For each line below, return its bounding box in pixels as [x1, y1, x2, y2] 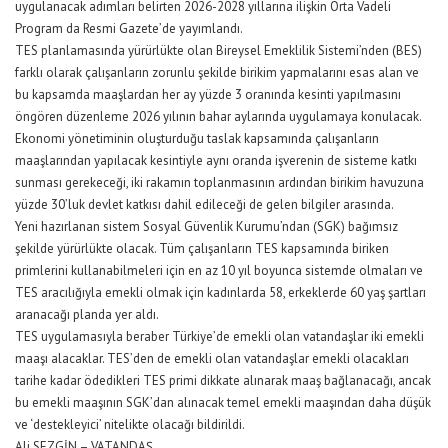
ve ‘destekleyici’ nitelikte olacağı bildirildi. [15, 416, 245, 434]
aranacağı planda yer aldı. [15, 306, 159, 324]
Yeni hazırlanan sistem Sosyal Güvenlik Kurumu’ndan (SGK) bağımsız [15, 218, 398, 236]
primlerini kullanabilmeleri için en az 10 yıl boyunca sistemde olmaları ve [15, 262, 423, 280]
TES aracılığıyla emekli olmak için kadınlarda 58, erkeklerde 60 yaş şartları [15, 284, 426, 302]
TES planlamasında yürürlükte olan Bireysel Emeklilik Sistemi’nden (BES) [15, 42, 422, 60]
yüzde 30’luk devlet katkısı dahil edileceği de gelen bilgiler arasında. [15, 196, 394, 214]
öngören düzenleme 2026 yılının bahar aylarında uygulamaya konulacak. [15, 108, 422, 126]
